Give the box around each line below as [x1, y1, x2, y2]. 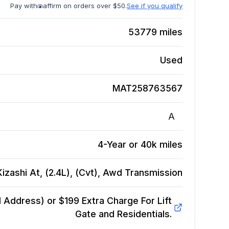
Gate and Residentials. [75, 209, 172, 220]
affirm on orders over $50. [43, 2, 127, 10]
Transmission [125, 167, 183, 178]
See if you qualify [127, 2, 183, 10]
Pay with [10, 2, 38, 10]
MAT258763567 [112, 83, 183, 94]
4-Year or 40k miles [98, 139, 183, 150]
